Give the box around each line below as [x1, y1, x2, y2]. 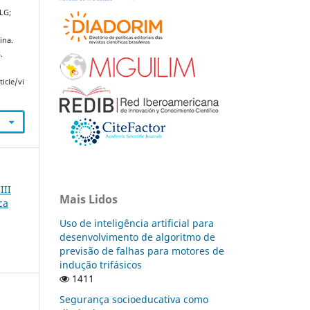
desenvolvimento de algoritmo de [60, 230, 215, 244]
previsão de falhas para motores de [60, 244, 224, 257]
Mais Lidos [60, 191, 118, 207]
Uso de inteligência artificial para [60, 216, 214, 230]
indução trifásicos [60, 257, 142, 271]
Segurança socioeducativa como [60, 292, 208, 306]
